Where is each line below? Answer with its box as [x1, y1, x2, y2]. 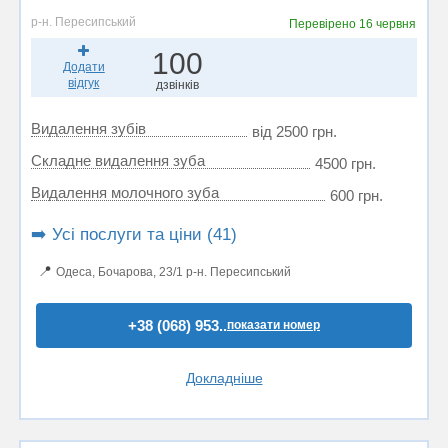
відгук [68, 76, 100, 90]
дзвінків [155, 78, 199, 92]
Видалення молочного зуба [31, 184, 219, 201]
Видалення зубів [31, 120, 146, 137]
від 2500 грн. [252, 123, 337, 140]
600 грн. [330, 187, 383, 204]
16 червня [359, 17, 417, 31]
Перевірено [289, 17, 360, 31]
